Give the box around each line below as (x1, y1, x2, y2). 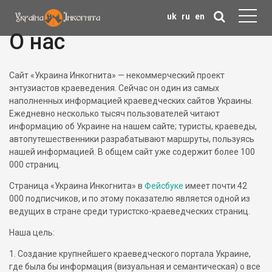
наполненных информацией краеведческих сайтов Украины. (9, 96, 253, 106)
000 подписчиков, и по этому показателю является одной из (9, 194, 250, 203)
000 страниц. (9, 160, 61, 169)
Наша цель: (9, 228, 55, 237)
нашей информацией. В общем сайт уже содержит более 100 (9, 147, 255, 157)
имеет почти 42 (185, 181, 247, 191)
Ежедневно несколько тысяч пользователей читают (9, 109, 220, 118)
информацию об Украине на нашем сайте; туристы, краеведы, (9, 121, 257, 131)
